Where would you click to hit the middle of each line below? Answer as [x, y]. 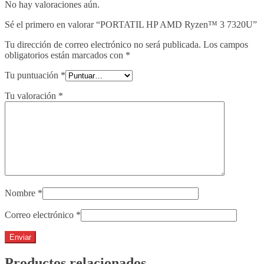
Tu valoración [32, 95]
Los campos [226, 44]
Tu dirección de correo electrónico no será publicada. [103, 44]
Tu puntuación [33, 75]
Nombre [21, 193]
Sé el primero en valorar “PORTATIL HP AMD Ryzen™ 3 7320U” [131, 24]
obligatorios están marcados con [65, 55]
